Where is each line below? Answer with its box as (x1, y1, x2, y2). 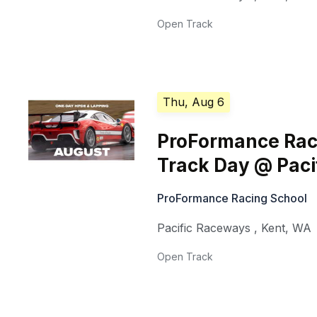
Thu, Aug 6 (163, 95, 225, 110)
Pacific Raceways (157, 221, 251, 236)
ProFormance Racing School (157, 191, 308, 206)
